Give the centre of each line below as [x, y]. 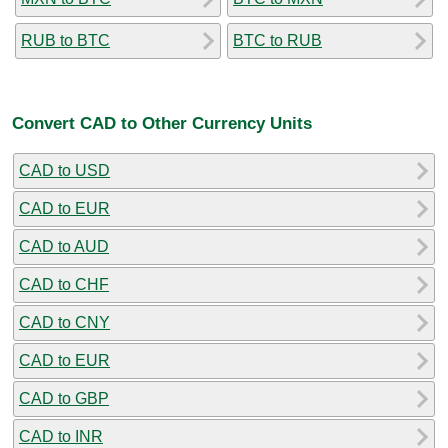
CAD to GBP [64, 398]
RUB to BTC [65, 40]
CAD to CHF [64, 284]
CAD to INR [61, 436]
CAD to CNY [64, 322]
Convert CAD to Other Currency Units [162, 123]
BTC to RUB [277, 40]
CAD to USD [64, 170]
